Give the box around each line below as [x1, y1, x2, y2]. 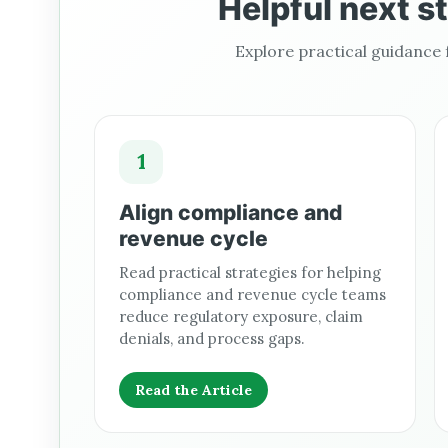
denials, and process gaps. [119, 328, 305, 348]
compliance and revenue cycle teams [119, 284, 386, 304]
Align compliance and [119, 199, 342, 225]
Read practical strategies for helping [119, 262, 381, 282]
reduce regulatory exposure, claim [119, 306, 363, 326]
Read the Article [135, 380, 252, 399]
